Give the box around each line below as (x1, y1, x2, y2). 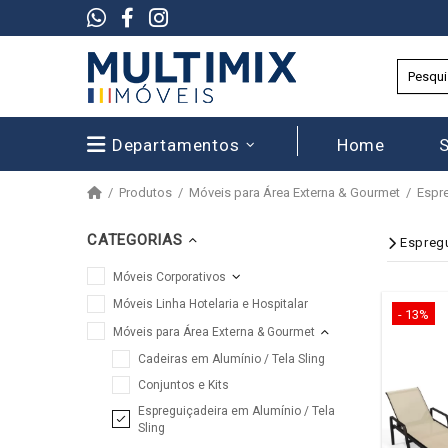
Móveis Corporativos (113, 269, 226, 284)
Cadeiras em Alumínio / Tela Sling (138, 352, 325, 366)
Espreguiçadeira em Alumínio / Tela (138, 404, 335, 418)
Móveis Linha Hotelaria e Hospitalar (113, 297, 308, 311)
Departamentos (111, 134, 240, 155)
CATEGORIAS (87, 231, 183, 249)
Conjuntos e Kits (138, 378, 229, 392)
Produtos (119, 185, 172, 200)
